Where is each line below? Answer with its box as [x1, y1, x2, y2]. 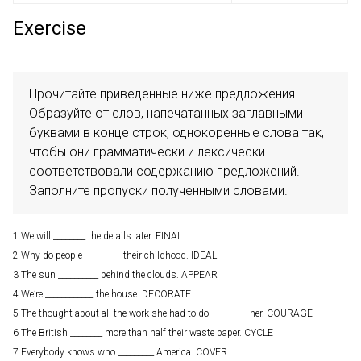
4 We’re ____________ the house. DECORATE [13, 288, 191, 300]
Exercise [13, 17, 86, 39]
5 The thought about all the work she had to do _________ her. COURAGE [13, 308, 313, 319]
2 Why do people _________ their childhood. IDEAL [13, 250, 217, 261]
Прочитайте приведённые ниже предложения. [29, 86, 298, 102]
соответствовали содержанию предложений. [29, 164, 300, 179]
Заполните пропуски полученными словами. [29, 183, 288, 198]
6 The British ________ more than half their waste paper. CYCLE [13, 327, 273, 338]
